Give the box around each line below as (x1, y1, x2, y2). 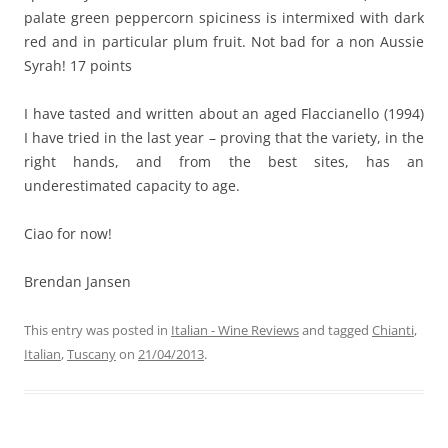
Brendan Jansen (24, 272, 131, 291)
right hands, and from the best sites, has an (24, 152, 424, 171)
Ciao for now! (24, 224, 112, 243)
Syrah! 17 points (24, 56, 132, 75)
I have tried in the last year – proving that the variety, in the (24, 128, 424, 147)
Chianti (372, 321, 414, 339)
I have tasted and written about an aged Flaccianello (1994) (24, 104, 424, 123)
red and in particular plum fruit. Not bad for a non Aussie (24, 32, 424, 51)
